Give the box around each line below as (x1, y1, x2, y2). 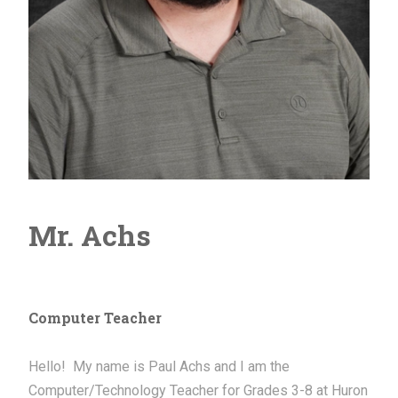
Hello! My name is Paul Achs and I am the (28, 358, 291, 376)
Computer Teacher (28, 308, 163, 328)
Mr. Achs (28, 215, 152, 254)
